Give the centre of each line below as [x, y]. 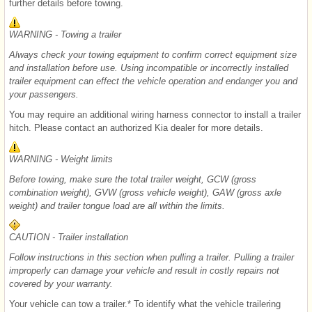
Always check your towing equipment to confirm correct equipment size [153, 54]
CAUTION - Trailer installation [69, 237]
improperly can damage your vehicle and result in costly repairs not [144, 270]
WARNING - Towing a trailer [65, 34]
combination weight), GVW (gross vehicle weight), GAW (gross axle [145, 192]
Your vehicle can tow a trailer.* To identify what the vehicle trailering [145, 304]
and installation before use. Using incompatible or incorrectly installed [149, 68]
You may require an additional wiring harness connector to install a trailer [155, 114]
